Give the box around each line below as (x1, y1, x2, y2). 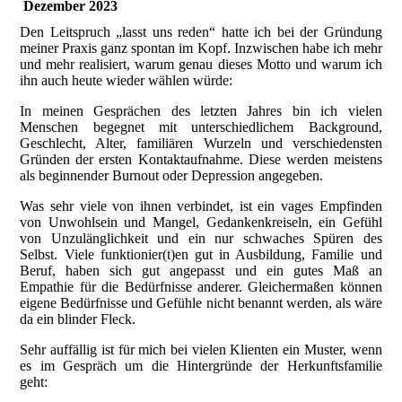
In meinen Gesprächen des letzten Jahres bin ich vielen (20, 102, 382, 118)
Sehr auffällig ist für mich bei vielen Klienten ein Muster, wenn (20, 341, 382, 357)
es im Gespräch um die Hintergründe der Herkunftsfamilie (20, 357, 382, 373)
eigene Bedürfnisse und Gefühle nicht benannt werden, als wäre (20, 294, 382, 310)
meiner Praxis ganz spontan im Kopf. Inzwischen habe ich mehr (20, 39, 382, 56)
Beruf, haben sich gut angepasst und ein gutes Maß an (20, 262, 382, 278)
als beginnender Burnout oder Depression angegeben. (20, 167, 328, 183)
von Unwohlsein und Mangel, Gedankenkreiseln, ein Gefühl (20, 214, 382, 230)
